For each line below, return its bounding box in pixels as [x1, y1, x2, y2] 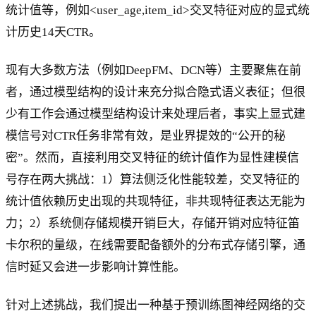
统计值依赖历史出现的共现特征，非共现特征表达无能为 [6, 195, 305, 209]
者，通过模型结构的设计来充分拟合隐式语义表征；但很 [6, 85, 305, 99]
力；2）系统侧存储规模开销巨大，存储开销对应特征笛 [6, 217, 300, 231]
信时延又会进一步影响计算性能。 [6, 260, 186, 274]
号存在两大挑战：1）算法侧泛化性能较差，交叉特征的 [6, 173, 300, 187]
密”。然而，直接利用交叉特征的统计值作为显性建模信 [6, 151, 299, 165]
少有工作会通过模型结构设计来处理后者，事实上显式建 [6, 107, 305, 121]
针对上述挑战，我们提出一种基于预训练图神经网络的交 [6, 298, 305, 312]
